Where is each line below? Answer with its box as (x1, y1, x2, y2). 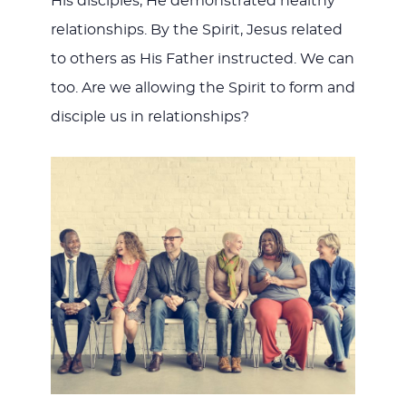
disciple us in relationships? (50, 110, 249, 125)
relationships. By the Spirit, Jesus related (50, 23, 343, 38)
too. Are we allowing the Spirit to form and (50, 81, 355, 96)
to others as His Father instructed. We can (50, 52, 354, 67)
